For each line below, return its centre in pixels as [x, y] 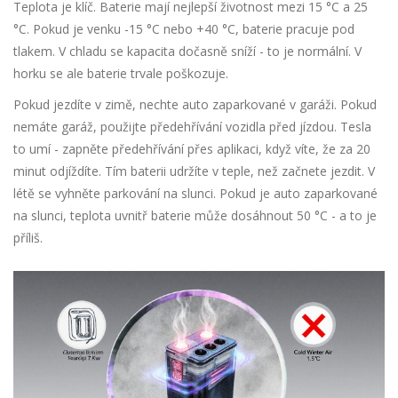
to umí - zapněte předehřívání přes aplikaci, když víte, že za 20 [192, 149]
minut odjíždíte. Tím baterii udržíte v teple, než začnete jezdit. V [194, 171]
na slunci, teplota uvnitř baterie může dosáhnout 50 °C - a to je [195, 216]
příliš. [28, 238]
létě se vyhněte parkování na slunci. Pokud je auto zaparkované [195, 194]
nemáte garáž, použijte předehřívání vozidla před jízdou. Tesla [192, 127]
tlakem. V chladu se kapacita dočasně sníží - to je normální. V [187, 52]
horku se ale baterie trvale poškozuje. [121, 74]
